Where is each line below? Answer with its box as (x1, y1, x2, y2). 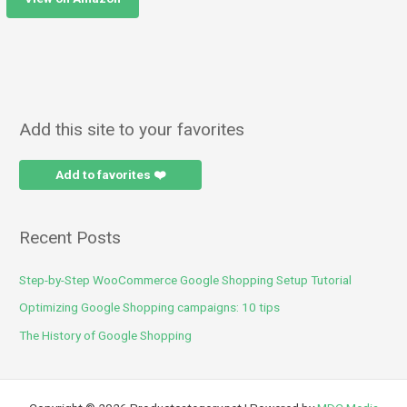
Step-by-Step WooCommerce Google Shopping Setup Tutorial (19, 272, 352, 287)
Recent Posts (19, 226, 122, 248)
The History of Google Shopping (19, 327, 193, 342)
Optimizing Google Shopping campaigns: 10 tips (19, 300, 281, 315)
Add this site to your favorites (19, 119, 245, 141)
